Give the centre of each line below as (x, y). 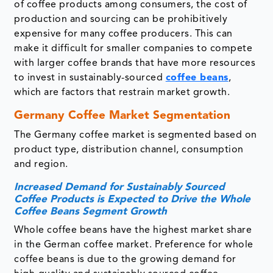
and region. (41, 165)
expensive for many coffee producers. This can (123, 34)
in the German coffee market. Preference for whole (134, 245)
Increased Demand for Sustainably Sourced (120, 188)
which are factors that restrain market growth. (122, 93)
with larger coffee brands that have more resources (135, 64)
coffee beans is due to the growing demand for (125, 260)
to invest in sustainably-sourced (90, 78)
